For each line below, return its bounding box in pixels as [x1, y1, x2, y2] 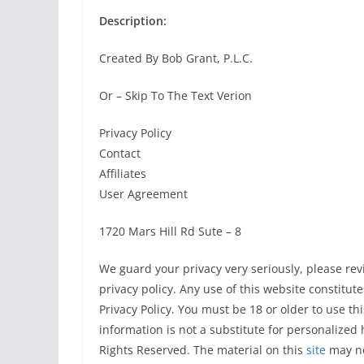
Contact [99, 145, 141, 162]
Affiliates [99, 166, 146, 182]
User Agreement [99, 186, 188, 202]
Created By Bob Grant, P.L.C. [99, 50, 253, 67]
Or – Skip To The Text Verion [99, 88, 252, 104]
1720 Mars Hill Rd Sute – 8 [99, 223, 241, 240]
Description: [99, 13, 167, 29]
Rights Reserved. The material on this [99, 342, 306, 358]
